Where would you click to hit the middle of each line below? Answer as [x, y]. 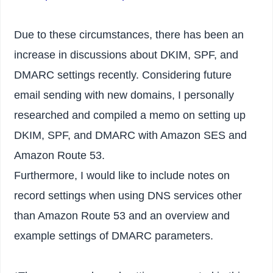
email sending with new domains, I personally [124, 95]
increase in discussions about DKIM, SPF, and [126, 55]
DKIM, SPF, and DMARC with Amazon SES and [131, 135]
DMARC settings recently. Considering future [123, 75]
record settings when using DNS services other [128, 195]
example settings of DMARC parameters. [114, 236]
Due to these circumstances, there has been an [129, 34]
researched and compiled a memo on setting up [130, 115]
